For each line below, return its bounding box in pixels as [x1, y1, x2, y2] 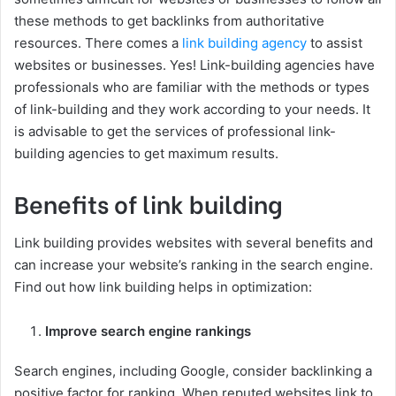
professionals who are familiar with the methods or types [14, 79, 369, 96]
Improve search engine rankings [45, 322, 251, 339]
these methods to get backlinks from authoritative [14, 12, 324, 30]
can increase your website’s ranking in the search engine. [14, 255, 373, 273]
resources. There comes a [14, 34, 182, 52]
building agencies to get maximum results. [14, 145, 278, 163]
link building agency [182, 34, 307, 52]
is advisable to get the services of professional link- [14, 123, 336, 141]
